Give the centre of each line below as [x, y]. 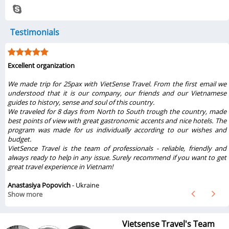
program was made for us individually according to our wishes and [117, 130]
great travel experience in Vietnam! [60, 167]
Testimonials [35, 32]
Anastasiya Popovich [39, 185]
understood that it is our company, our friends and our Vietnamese [117, 93]
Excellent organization [41, 65]
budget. [19, 139]
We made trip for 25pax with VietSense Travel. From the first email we [117, 84]
